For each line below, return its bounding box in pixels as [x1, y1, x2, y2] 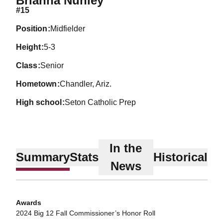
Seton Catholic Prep [65, 98, 136, 107]
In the [110, 141, 142, 155]
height [21, 43, 41, 51]
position [21, 24, 47, 33]
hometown [21, 80, 57, 88]
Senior [40, 61, 64, 70]
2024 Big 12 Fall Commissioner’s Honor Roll [15, 209, 155, 217]
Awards [15, 199, 41, 207]
